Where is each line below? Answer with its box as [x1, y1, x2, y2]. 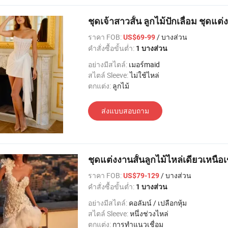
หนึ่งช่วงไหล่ [130, 209, 168, 218]
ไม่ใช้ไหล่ [130, 70, 159, 80]
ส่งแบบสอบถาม [101, 106, 149, 116]
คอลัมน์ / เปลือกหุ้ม [129, 198, 187, 208]
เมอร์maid [129, 60, 160, 69]
